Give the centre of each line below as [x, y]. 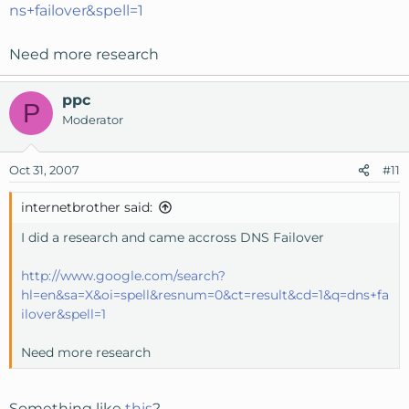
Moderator [93, 120]
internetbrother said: [87, 208]
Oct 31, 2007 [44, 170]
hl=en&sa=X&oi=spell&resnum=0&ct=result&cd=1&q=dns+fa [205, 295]
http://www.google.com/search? [123, 276]
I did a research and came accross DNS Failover [173, 238]
